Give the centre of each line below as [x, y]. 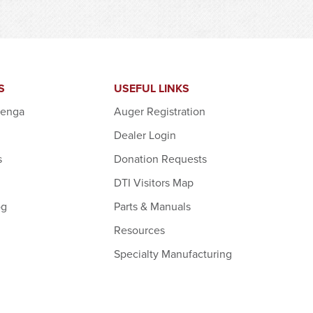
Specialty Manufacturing [173, 253]
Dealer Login [145, 134]
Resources [140, 230]
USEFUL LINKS [152, 88]
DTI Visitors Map [154, 182]
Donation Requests [161, 158]
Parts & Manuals [153, 206]
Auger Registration [160, 111]
